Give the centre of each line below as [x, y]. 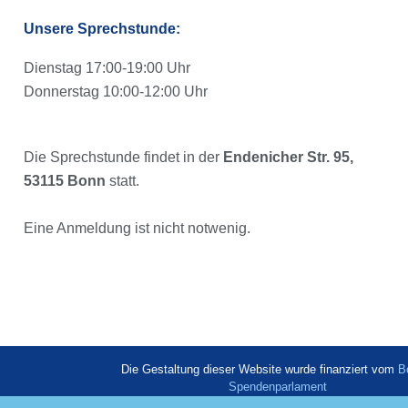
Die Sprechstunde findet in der [123, 157]
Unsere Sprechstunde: [102, 29]
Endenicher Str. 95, [288, 157]
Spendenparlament [278, 387]
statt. [122, 180]
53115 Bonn [65, 180]
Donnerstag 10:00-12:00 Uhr [116, 92]
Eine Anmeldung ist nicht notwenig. [137, 228]
